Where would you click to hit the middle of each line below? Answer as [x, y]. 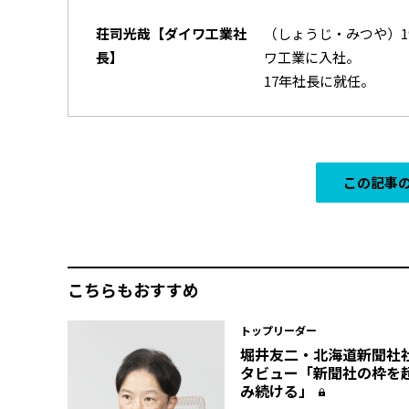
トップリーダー [278, 330]
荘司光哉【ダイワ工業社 [171, 33]
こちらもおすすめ [133, 289]
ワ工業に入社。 [312, 57]
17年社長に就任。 [320, 80]
